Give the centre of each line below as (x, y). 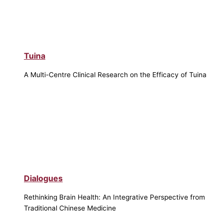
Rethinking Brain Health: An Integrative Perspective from (114, 197)
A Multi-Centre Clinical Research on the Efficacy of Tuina (115, 75)
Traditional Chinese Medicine (70, 208)
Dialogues (43, 178)
